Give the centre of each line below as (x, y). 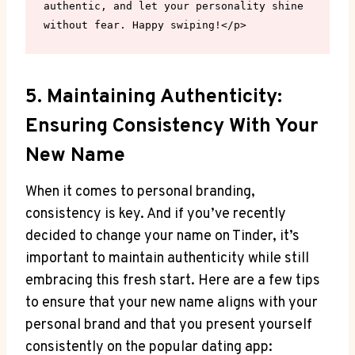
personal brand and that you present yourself (169, 325)
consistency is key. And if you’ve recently (156, 214)
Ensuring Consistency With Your (172, 127)
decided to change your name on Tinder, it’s (162, 236)
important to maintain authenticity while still (167, 258)
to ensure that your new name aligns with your (172, 303)
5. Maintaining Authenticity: (154, 97)
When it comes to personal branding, (140, 192)
